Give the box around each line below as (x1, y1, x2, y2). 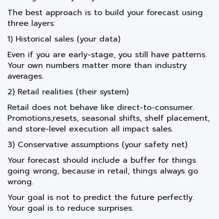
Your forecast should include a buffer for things (7, 154, 196, 167)
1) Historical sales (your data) (7, 33, 120, 45)
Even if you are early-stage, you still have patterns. (7, 49, 207, 61)
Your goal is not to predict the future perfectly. (7, 192, 194, 204)
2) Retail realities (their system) (7, 86, 129, 98)
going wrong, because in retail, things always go (7, 165, 198, 177)
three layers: (7, 18, 55, 30)
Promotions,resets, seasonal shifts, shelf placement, (7, 112, 210, 125)
